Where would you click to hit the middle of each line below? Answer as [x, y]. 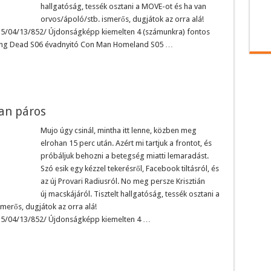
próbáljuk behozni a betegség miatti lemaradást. [124, 155]
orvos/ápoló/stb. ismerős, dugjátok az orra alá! [122, 19]
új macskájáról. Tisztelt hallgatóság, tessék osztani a [130, 194]
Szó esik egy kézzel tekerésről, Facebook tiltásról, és [129, 168]
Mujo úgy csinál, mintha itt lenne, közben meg [118, 130]
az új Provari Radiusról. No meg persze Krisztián [122, 181]
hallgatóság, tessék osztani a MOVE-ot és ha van [123, 6]
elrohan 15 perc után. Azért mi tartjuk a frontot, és [126, 143]
